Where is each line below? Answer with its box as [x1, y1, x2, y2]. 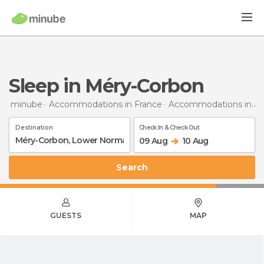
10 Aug [181, 135, 209, 146]
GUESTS [50, 210, 81, 220]
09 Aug [139, 135, 167, 146]
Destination [15, 123, 53, 131]
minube [11, 98, 42, 110]
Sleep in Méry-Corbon [19, 74, 204, 97]
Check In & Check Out [139, 123, 199, 131]
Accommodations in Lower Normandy [169, 98, 252, 110]
